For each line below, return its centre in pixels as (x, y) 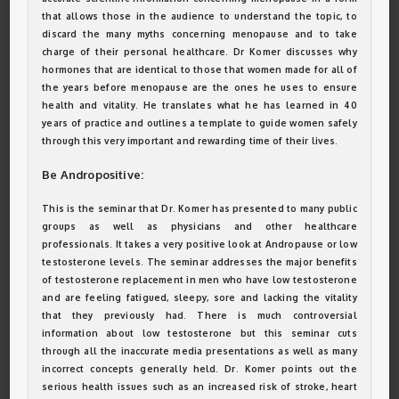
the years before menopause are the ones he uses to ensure (199, 87)
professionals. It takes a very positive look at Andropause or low (199, 244)
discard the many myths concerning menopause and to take (199, 34)
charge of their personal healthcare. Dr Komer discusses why (199, 52)
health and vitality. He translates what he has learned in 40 (199, 105)
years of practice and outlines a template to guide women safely (199, 123)
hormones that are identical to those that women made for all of (199, 69)
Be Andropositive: (93, 175)
